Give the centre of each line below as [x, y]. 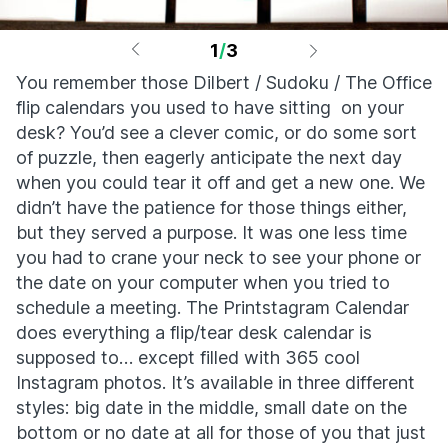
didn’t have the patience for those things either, [211, 207]
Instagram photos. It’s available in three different [215, 382]
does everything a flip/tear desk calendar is [194, 332]
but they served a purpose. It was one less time [211, 232]
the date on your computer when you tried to [203, 282]
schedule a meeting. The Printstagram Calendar [212, 307]
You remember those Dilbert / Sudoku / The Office [224, 82]
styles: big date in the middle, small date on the [211, 407]
